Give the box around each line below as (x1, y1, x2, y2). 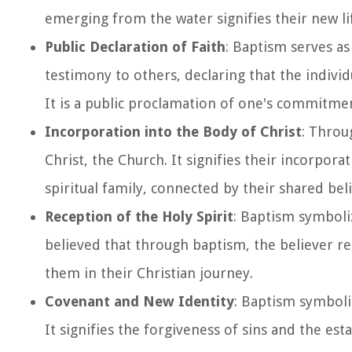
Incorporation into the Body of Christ (45, 123, 302, 140)
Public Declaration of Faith (45, 38, 225, 55)
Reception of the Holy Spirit (45, 208, 233, 225)
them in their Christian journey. (45, 265, 253, 281)
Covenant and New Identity (45, 293, 234, 310)
